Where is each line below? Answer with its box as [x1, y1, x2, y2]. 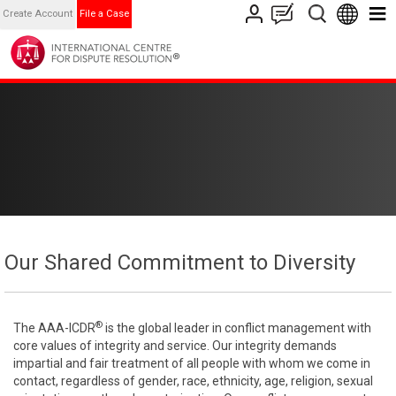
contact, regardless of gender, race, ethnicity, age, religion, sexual [13, 374, 373, 388]
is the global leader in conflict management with [103, 321, 371, 335]
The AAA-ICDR [13, 321, 95, 335]
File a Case [80, 8, 129, 19]
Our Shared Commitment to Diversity [4, 250, 361, 275]
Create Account [3, 8, 72, 19]
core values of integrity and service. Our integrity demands [13, 339, 337, 353]
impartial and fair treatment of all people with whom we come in [13, 356, 370, 370]
